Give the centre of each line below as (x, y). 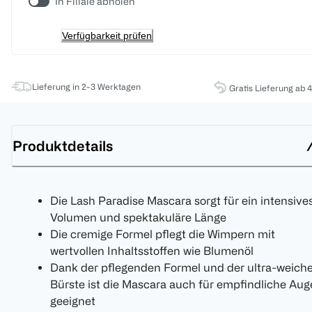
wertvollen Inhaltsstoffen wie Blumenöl (152, 251)
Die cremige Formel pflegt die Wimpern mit (163, 234)
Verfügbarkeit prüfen (107, 36)
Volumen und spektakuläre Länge (138, 218)
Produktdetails (63, 146)
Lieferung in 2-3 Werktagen (86, 87)
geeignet (73, 301)
